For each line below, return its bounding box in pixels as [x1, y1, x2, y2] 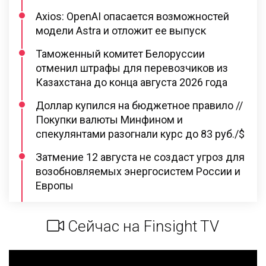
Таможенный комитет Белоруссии [36, 47, 205, 60]
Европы [36, 179, 74, 192]
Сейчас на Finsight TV [64, 217, 219, 235]
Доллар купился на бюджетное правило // [36, 99, 243, 112]
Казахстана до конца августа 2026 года [36, 75, 227, 88]
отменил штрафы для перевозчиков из [36, 61, 228, 74]
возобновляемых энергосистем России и [36, 164, 240, 178]
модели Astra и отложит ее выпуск [36, 24, 206, 37]
